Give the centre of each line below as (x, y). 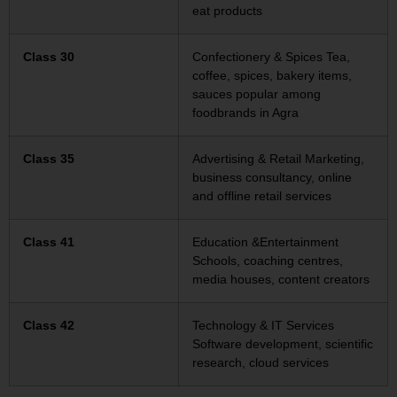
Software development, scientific (283, 344)
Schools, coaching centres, (268, 261)
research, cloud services (261, 363)
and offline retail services (262, 196)
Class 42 (49, 326)
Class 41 (49, 242)
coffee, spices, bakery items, (272, 76)
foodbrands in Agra (245, 113)
